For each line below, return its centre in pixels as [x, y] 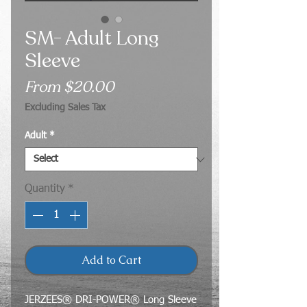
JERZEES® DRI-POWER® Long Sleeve [111, 300]
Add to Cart [111, 260]
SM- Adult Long [92, 38]
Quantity [45, 189]
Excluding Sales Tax [65, 108]
